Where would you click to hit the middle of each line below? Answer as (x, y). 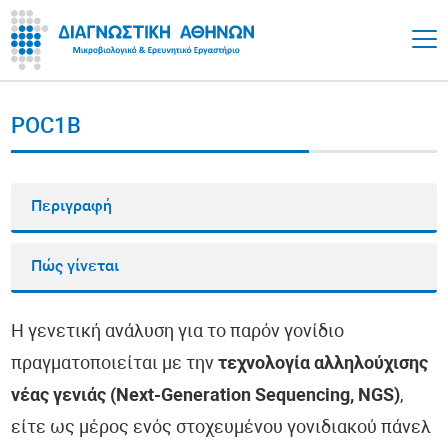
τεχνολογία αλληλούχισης (323, 364)
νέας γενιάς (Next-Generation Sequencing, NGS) (206, 396)
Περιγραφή (72, 207)
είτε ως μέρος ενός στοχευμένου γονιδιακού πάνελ (221, 428)
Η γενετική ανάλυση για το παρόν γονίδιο (178, 332)
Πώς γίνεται (75, 267)
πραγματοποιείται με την (115, 364)
